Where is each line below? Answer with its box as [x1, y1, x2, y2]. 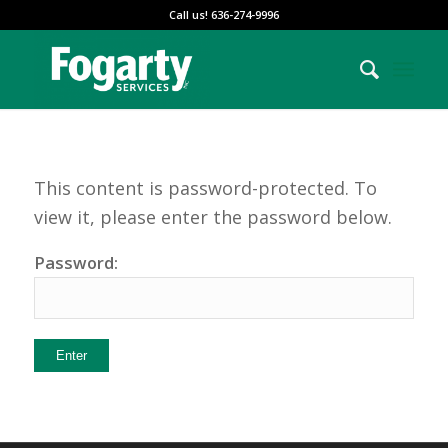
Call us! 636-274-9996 [168, 7, 279, 22]
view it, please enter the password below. [33, 205, 392, 230]
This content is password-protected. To [33, 176, 377, 201]
